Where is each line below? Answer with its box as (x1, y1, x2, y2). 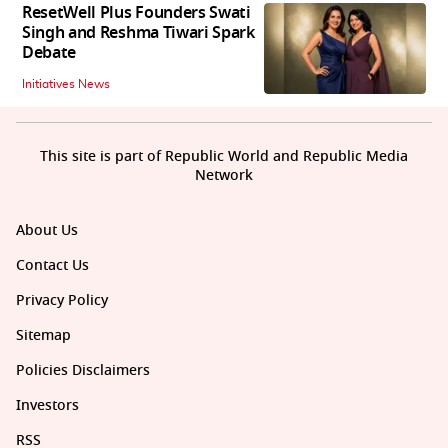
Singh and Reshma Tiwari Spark (22, 21, 255, 46)
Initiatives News (22, 78, 110, 91)
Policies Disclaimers (16, 360, 150, 382)
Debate (22, 41, 77, 66)
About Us (16, 220, 78, 242)
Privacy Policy (16, 290, 108, 312)
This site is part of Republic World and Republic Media (40, 146, 408, 168)
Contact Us (16, 255, 89, 277)
